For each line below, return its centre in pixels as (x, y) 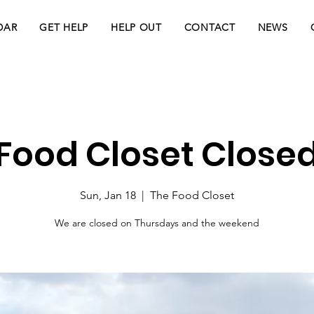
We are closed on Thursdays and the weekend (157, 223)
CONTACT (210, 27)
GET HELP (64, 27)
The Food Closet (192, 196)
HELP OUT (136, 27)
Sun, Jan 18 (108, 196)
